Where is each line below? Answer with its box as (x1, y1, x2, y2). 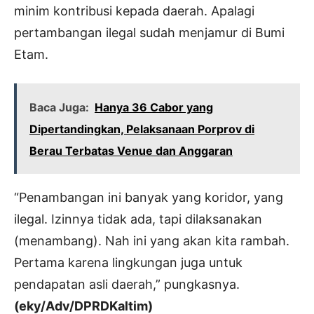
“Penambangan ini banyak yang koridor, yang (14, 189, 283, 205)
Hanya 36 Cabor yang (95, 100, 213, 114)
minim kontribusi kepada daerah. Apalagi (14, 3, 254, 18)
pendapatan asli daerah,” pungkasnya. (14, 276, 240, 292)
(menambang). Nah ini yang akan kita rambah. (14, 233, 289, 248)
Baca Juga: (29, 100, 89, 114)
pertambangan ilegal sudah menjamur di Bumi (14, 25, 285, 40)
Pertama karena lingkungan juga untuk (14, 254, 243, 270)
